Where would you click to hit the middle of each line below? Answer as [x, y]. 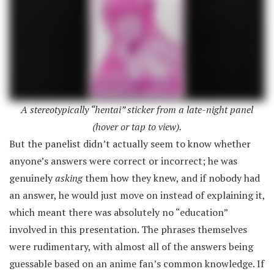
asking [70, 178]
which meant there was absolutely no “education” [118, 212]
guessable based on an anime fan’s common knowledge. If [137, 263]
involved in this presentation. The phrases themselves [128, 229]
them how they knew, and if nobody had [172, 178]
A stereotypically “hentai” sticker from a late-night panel [137, 109]
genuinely [32, 178]
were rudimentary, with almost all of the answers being [131, 246]
